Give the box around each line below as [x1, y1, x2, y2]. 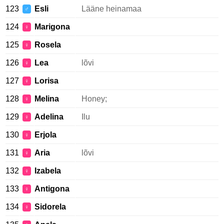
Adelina [34, 112, 63, 121]
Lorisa [34, 76, 58, 85]
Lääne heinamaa [81, 4, 141, 13]
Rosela [34, 40, 61, 49]
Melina [34, 94, 59, 103]
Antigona [34, 184, 69, 193]
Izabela [34, 166, 61, 175]
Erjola [34, 130, 56, 139]
